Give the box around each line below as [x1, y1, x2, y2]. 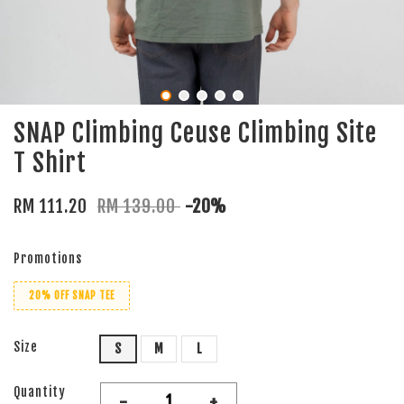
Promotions [14, 251, 82, 267]
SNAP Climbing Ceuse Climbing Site [14, 117, 377, 150]
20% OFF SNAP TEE [29, 289, 115, 303]
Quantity [14, 384, 66, 400]
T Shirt [14, 147, 87, 179]
